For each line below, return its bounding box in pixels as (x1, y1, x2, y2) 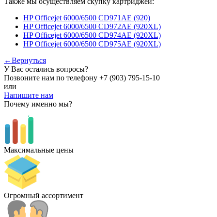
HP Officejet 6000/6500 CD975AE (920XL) (23, 39, 161, 48)
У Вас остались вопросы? (4, 64, 88, 73)
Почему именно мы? (4, 99, 72, 108)
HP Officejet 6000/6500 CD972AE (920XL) (23, 22, 161, 31)
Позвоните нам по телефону (4, 73, 99, 82)
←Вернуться (4, 56, 46, 64)
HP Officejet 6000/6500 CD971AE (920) (23, 13, 150, 22)
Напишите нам (4, 91, 53, 99)
